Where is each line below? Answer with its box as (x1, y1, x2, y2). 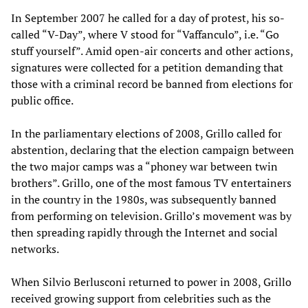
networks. (11, 241, 59, 256)
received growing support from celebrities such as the (11, 290, 271, 306)
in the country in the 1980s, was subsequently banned (11, 191, 276, 207)
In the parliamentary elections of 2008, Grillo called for (11, 125, 282, 141)
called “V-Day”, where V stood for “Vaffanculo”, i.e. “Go (11, 26, 279, 42)
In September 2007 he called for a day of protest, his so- (11, 10, 285, 25)
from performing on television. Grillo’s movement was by (11, 208, 291, 223)
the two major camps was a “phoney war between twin (11, 158, 278, 174)
